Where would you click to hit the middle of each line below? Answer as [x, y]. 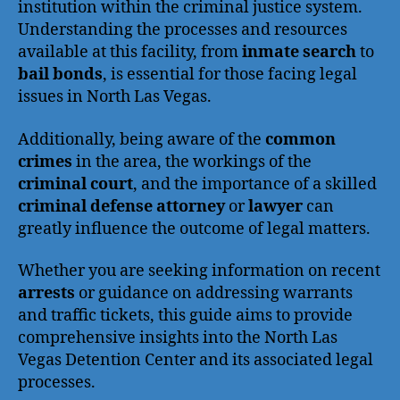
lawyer [275, 206]
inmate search [299, 52]
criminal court [75, 184]
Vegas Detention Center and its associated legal [196, 360]
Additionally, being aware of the [142, 139]
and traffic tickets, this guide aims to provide [185, 316]
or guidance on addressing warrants [214, 293]
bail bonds [60, 75]
